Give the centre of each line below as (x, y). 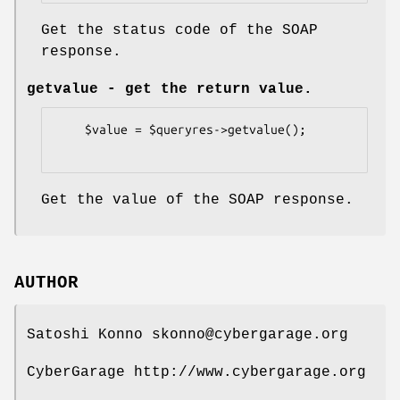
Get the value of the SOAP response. (197, 200)
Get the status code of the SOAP (179, 31)
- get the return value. (205, 90)
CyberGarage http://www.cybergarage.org (196, 373)
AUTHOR (46, 283)
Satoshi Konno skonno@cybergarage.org (187, 335)
